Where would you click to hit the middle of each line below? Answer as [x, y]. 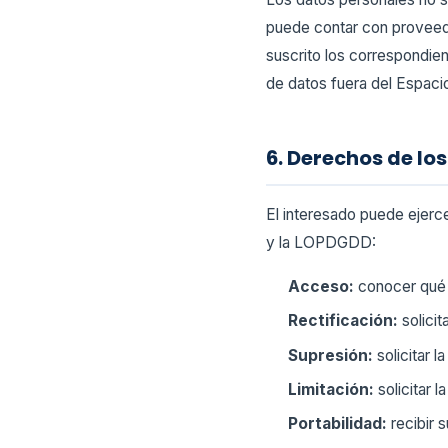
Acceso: [321, 286]
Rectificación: [343, 321]
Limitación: [331, 389]
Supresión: [331, 355]
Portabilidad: [338, 424]
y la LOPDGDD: [321, 242]
